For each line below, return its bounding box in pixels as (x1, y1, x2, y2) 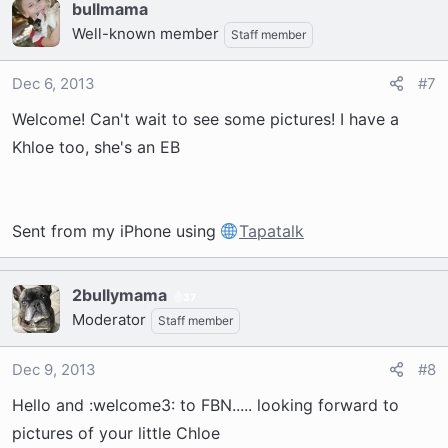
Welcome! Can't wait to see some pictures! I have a (12, 109, 399, 129)
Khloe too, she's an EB (12, 137, 180, 157)
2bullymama (72, 285, 167, 305)
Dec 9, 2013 (12, 360, 96, 379)
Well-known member (72, 24, 219, 43)
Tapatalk (239, 221, 304, 241)
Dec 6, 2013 (12, 74, 95, 93)
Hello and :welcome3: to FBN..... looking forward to (12, 395, 399, 415)
